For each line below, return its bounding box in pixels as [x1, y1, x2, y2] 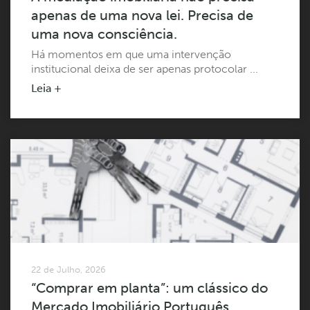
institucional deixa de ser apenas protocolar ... [31, 62, 258, 75]
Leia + [31, 81, 62, 95]
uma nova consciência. [31, 25, 177, 42]
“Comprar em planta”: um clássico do [31, 279, 268, 296]
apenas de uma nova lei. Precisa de [31, 6, 253, 24]
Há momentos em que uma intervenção [31, 47, 231, 61]
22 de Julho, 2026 [31, 264, 106, 275]
